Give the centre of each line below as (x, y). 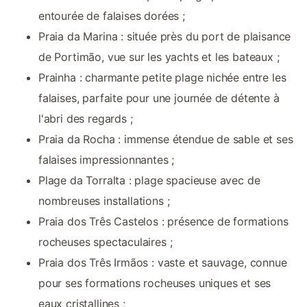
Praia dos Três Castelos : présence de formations (163, 222)
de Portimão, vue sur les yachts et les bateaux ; (159, 57)
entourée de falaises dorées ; (112, 16)
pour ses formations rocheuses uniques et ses (155, 283)
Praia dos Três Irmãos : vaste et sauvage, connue (163, 263)
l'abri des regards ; (86, 119)
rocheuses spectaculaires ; (106, 242)
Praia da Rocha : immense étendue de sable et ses (166, 139)
